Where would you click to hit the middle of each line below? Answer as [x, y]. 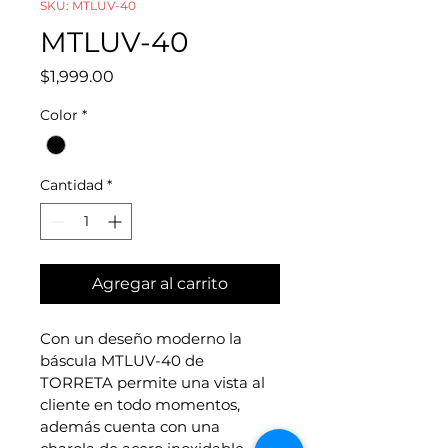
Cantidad [71, 185]
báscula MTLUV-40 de [124, 361]
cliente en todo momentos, [142, 405]
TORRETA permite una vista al [154, 383]
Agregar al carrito [160, 284]
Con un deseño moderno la [143, 339]
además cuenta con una [132, 427]
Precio [138, 75]
